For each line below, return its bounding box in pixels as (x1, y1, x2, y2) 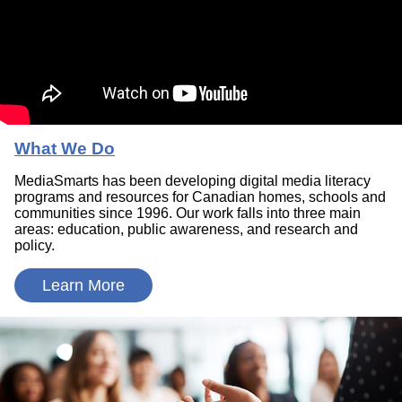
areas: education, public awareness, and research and (14, 222, 358, 238)
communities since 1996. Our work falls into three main (14, 205, 361, 222)
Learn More (42, 276, 125, 295)
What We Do (14, 139, 115, 159)
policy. (14, 238, 55, 254)
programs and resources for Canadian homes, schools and (14, 189, 386, 205)
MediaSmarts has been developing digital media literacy (14, 173, 371, 189)
